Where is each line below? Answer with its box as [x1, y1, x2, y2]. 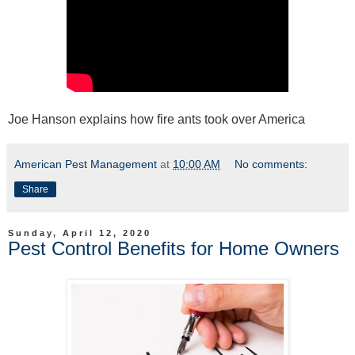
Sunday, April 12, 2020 [8, 228, 151, 239]
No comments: [235, 158, 308, 171]
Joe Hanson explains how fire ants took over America [8, 113, 305, 127]
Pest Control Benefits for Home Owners [8, 238, 339, 260]
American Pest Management [14, 158, 157, 171]
